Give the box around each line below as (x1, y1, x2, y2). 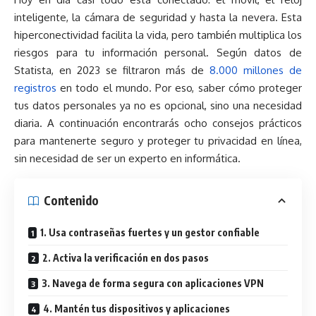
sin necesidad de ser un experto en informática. (14, 151, 241, 165)
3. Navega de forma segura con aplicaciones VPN (42, 276, 264, 289)
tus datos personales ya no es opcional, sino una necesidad (14, 98, 302, 112)
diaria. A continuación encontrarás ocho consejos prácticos (14, 116, 302, 130)
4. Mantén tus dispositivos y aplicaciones (43, 302, 230, 315)
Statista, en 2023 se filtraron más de (14, 63, 209, 77)
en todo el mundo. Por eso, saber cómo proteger (56, 80, 302, 95)
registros (14, 80, 56, 95)
